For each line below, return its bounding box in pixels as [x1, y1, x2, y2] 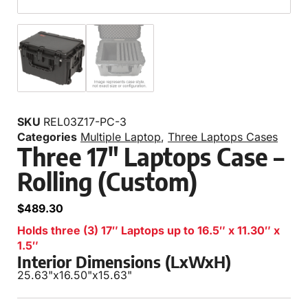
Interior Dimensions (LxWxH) [17, 251, 231, 272]
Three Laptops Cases [168, 130, 278, 144]
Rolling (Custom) [17, 166, 197, 197]
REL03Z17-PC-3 [43, 115, 126, 129]
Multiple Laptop [80, 130, 161, 144]
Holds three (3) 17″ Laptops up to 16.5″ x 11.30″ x [17, 223, 280, 238]
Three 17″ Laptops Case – [17, 141, 284, 173]
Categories [17, 130, 77, 144]
